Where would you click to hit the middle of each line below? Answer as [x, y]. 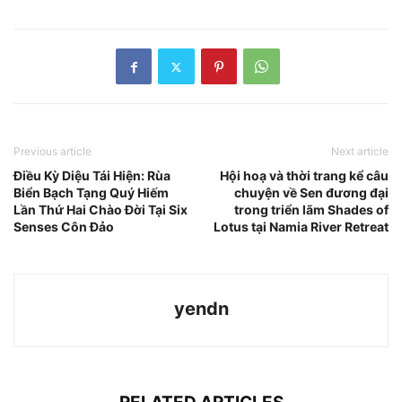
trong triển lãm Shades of [311, 210]
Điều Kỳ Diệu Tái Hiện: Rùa [92, 176]
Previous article [52, 152]
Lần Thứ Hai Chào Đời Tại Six [100, 210]
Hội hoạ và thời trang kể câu [304, 176]
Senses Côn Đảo [64, 227]
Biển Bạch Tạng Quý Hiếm [91, 193]
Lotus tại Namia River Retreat [301, 227]
